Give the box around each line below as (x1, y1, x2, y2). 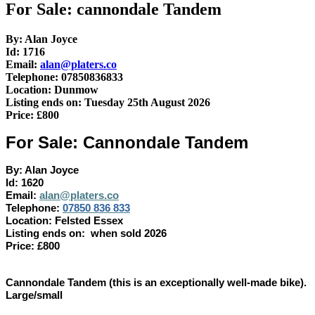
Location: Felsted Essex (6, 215, 123, 227)
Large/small (6, 290, 63, 302)
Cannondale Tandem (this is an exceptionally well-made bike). (6, 277, 307, 289)
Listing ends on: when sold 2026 (6, 228, 167, 240)
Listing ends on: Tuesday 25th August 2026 (6, 96, 210, 109)
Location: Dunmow (6, 84, 98, 96)
